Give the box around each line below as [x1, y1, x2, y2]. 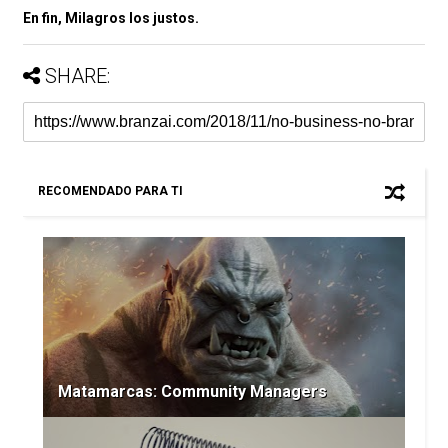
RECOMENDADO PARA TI [37, 183, 183, 198]
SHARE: [44, 63, 110, 88]
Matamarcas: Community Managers [57, 381, 327, 401]
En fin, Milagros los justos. [22, 9, 199, 26]
